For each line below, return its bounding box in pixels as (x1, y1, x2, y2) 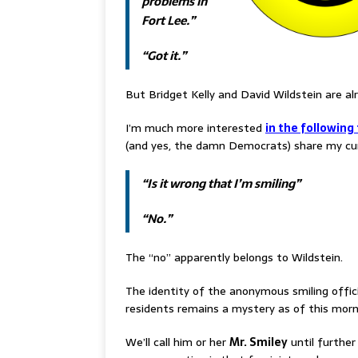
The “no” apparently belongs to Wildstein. (125, 249, 343, 267)
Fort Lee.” (141, 10, 195, 31)
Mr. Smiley (229, 333, 288, 352)
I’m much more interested (125, 119, 265, 137)
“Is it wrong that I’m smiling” (141, 173, 300, 194)
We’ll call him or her (125, 333, 229, 352)
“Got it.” (141, 46, 186, 66)
